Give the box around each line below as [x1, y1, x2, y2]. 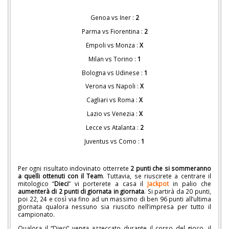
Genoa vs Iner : [90, 13, 135, 22]
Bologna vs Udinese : [81, 68, 144, 77]
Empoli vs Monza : [86, 41, 140, 50]
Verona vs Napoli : [85, 82, 140, 90]
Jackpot [147, 179, 169, 188]
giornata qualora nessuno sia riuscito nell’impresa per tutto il [18, 202, 211, 211]
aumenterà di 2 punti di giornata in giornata [18, 187, 144, 196]
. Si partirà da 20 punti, [144, 187, 211, 196]
